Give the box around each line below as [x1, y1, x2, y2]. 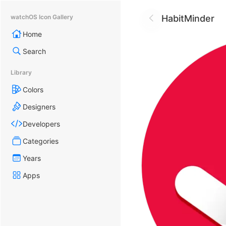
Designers [23, 102, 55, 111]
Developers [23, 119, 60, 128]
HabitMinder [161, 13, 214, 24]
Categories [23, 136, 59, 145]
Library [11, 69, 32, 76]
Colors [23, 85, 43, 94]
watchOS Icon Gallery [11, 13, 73, 21]
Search [23, 46, 46, 55]
